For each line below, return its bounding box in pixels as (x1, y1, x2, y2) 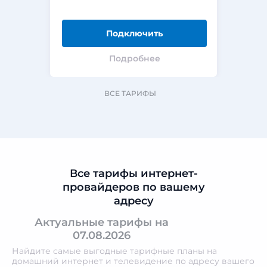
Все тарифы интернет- (69, 167, 198, 180)
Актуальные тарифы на (34, 216, 169, 229)
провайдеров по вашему (62, 181, 205, 194)
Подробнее (108, 53, 160, 64)
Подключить (106, 28, 163, 39)
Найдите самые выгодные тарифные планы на (12, 246, 217, 256)
